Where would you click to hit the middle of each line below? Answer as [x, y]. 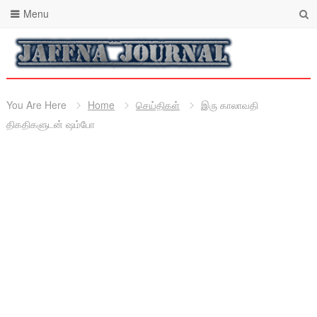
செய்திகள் [157, 105]
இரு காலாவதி [229, 105]
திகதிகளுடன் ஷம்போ [50, 124]
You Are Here [36, 105]
